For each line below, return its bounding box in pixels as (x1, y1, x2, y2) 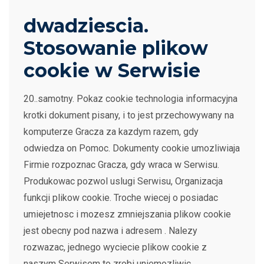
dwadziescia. (24, 14, 148, 37)
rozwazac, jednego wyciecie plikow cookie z (24, 242, 207, 253)
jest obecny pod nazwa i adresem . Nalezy (24, 225, 197, 236)
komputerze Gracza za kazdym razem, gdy (24, 126, 199, 137)
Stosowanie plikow (24, 37, 208, 60)
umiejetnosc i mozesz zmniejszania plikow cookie (24, 209, 231, 220)
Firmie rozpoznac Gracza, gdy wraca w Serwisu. (24, 159, 219, 170)
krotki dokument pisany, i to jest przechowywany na (24, 110, 234, 121)
